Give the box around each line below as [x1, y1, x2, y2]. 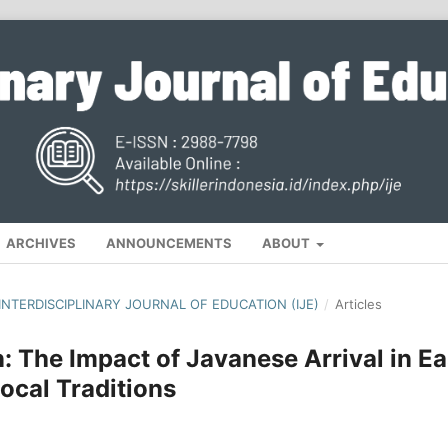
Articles [334, 296, 382, 313]
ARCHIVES [6, 235, 76, 252]
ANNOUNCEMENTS [106, 235, 232, 252]
